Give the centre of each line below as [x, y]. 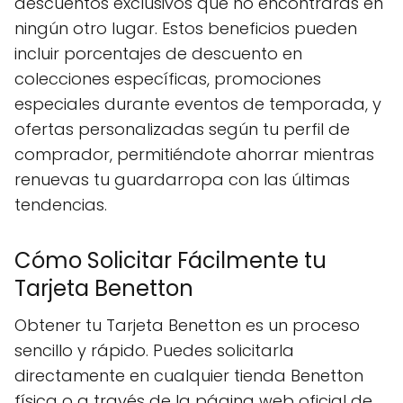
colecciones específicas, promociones [168, 79]
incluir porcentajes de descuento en [158, 54]
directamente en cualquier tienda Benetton [189, 376]
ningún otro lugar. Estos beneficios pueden [186, 28]
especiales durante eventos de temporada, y [198, 104]
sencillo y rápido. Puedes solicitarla [154, 350]
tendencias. [61, 205]
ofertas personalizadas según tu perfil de [182, 129]
